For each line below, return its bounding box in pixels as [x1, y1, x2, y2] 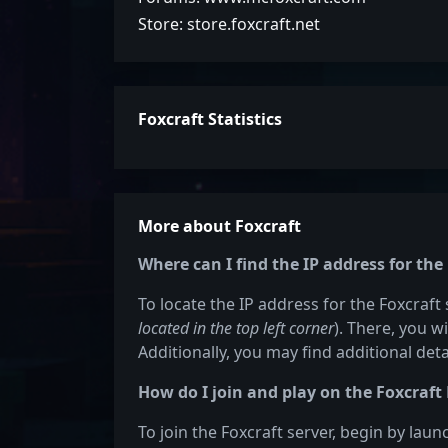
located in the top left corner [138, 317, 334, 339]
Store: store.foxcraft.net [138, 13, 320, 35]
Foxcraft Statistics [138, 108, 282, 130]
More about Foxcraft [138, 215, 301, 237]
